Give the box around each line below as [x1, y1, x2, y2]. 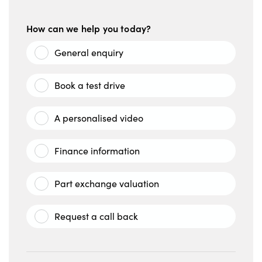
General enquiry [54, 46, 123, 59]
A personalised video [54, 112, 143, 125]
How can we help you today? [26, 22, 151, 35]
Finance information [54, 144, 140, 157]
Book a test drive [54, 79, 125, 92]
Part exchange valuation [54, 177, 159, 190]
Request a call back [54, 210, 138, 223]
